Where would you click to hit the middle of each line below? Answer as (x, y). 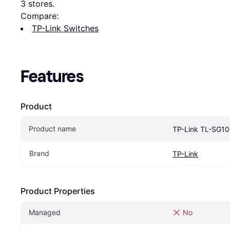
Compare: (40, 16)
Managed (45, 212)
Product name (52, 128)
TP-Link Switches (65, 28)
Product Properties (58, 191)
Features (52, 76)
